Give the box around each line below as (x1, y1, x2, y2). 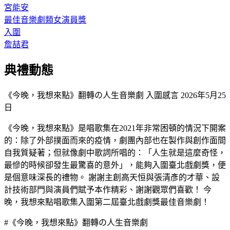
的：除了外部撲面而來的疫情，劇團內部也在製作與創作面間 (4, 136, 226, 145)
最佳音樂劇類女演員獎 (4, 15, 86, 24)
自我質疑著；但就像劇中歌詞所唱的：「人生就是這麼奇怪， (4, 148, 226, 157)
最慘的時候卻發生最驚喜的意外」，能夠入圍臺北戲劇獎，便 (4, 160, 226, 169)
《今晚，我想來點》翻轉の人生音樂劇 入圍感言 (4, 90, 179, 100)
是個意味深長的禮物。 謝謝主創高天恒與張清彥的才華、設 (4, 172, 220, 182)
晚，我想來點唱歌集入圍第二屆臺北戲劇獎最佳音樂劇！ (4, 197, 209, 206)
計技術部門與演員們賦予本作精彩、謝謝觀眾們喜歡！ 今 (4, 185, 212, 194)
